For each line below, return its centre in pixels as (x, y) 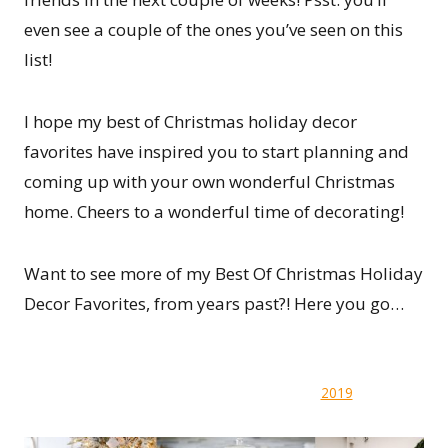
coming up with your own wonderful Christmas (209, 182)
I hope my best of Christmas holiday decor (190, 122)
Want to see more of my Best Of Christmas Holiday (223, 274)
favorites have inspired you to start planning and (216, 152)
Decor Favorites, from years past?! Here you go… (214, 304)
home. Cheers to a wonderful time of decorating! (214, 212)
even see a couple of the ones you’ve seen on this (213, 30)
